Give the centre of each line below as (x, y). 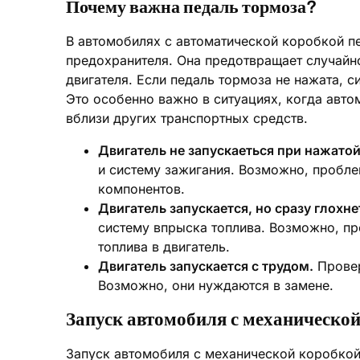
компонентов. (141, 189)
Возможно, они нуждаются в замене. (216, 285)
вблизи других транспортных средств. (187, 118)
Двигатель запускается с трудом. (206, 266)
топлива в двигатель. (164, 247)
